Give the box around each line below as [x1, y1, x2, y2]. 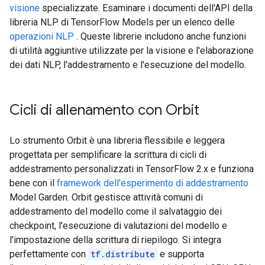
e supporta [157, 248, 204, 260]
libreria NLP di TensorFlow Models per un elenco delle [9, 17, 235, 28]
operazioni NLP [9, 31, 74, 42]
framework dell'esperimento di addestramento [57, 177, 248, 189]
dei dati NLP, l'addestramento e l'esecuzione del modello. [9, 59, 246, 70]
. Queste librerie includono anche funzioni [74, 31, 246, 42]
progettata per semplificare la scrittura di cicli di [9, 149, 206, 160]
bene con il [9, 177, 57, 189]
